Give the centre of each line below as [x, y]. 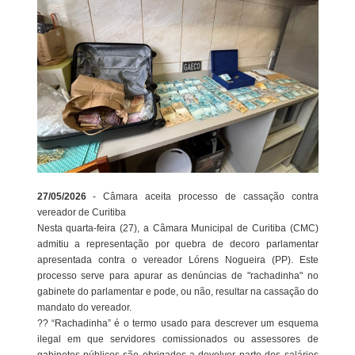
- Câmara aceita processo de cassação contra [206, 197]
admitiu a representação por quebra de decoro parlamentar [177, 244]
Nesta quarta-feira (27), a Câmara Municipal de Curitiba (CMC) [177, 228]
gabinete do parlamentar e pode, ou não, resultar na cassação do [177, 292]
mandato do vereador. [84, 307]
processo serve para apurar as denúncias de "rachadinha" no [177, 276]
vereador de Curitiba [81, 212]
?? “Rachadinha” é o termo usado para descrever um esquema [177, 323]
